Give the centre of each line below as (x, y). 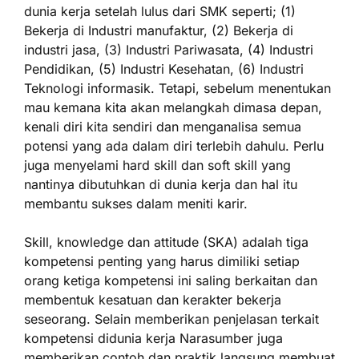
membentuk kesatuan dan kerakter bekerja (153, 300)
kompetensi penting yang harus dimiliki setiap (162, 261)
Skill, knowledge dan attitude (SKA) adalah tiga (166, 242)
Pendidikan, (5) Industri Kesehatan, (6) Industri (164, 69)
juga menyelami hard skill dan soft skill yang (157, 165)
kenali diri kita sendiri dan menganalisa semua (163, 127)
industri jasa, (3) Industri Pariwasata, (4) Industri (169, 50)
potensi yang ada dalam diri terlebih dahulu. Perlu (174, 146)
